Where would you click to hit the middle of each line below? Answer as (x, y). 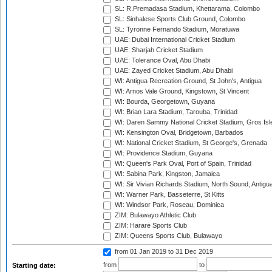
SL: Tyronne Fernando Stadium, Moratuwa (176, 29)
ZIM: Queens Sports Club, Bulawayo (168, 236)
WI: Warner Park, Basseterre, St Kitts (169, 195)
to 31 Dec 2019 (191, 252)
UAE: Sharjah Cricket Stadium (158, 50)
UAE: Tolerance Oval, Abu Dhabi (161, 60)
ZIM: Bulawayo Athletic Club (155, 215)
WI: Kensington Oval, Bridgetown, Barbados (178, 133)
